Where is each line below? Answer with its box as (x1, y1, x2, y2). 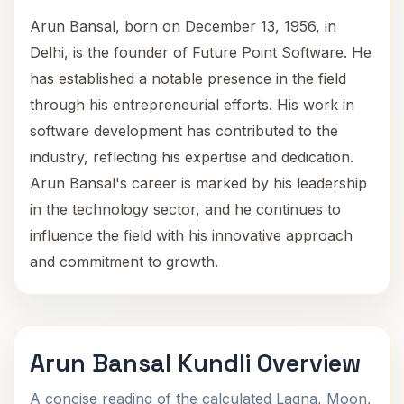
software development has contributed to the (30, 122, 338, 140)
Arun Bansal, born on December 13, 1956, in (30, 17, 336, 35)
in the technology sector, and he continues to (30, 200, 341, 218)
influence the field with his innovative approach (30, 226, 353, 244)
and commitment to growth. (30, 252, 218, 271)
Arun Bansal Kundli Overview (30, 347, 361, 379)
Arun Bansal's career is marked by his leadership (30, 174, 367, 192)
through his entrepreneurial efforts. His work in (30, 96, 354, 114)
